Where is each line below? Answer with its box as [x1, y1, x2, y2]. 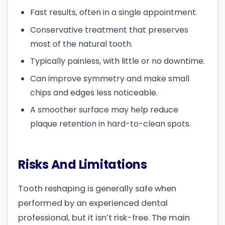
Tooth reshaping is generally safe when [18, 183, 176, 195]
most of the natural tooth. [30, 38, 133, 50]
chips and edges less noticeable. [30, 86, 158, 98]
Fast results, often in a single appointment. [30, 7, 197, 19]
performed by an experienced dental [18, 197, 168, 209]
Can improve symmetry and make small [30, 72, 189, 84]
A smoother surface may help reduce [30, 103, 178, 116]
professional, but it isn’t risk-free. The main [18, 212, 190, 224]
